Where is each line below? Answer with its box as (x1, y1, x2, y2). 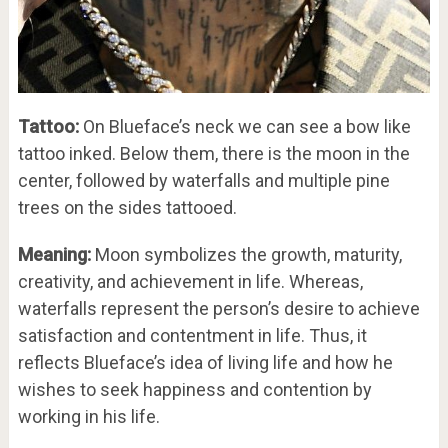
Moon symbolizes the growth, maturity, (90, 243, 402, 265)
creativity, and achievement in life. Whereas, (17, 270, 363, 292)
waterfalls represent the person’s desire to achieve (17, 297, 420, 319)
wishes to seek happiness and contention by (17, 378, 372, 400)
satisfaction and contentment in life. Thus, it (17, 324, 367, 346)
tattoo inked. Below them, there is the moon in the (17, 142, 410, 164)
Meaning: (17, 243, 91, 265)
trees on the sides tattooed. (17, 196, 237, 218)
